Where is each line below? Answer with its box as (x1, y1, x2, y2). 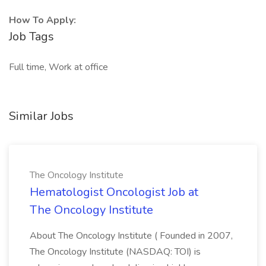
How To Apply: (9, 14, 76, 27)
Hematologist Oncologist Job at (30, 184, 198, 200)
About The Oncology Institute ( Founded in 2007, (30, 229, 233, 242)
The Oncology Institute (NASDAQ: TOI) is (30, 245, 201, 258)
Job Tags (9, 28, 54, 45)
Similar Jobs (9, 108, 74, 124)
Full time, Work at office (9, 61, 108, 74)
